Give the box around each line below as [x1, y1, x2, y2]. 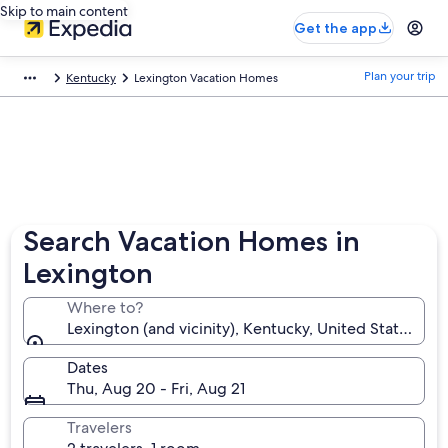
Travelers [67, 417, 133, 438]
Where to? [67, 297, 144, 318]
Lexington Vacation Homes [134, 70, 278, 86]
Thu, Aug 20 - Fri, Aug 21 [67, 378, 246, 399]
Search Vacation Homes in [23, 224, 361, 258]
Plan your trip [364, 68, 436, 84]
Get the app [294, 19, 377, 37]
